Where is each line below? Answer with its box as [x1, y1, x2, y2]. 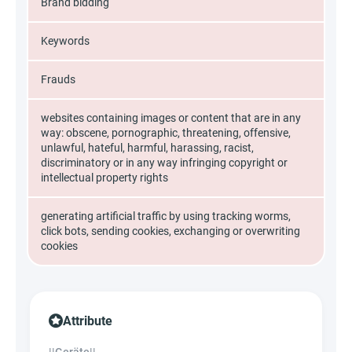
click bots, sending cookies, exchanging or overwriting [41, 225, 300, 237]
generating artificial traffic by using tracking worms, [41, 210, 291, 222]
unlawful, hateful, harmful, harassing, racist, [41, 141, 254, 154]
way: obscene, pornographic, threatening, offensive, [41, 126, 291, 139]
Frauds [41, 73, 75, 86]
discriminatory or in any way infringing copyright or [41, 156, 288, 169]
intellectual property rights [41, 171, 168, 184]
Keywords [41, 35, 90, 47]
